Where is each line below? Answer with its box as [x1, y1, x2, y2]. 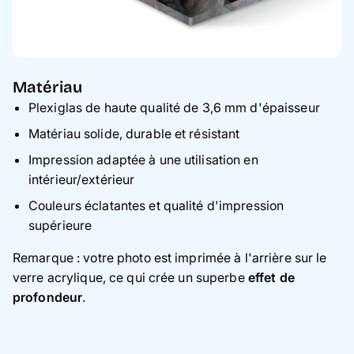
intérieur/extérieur [28, 171, 135, 188]
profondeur [13, 289, 83, 306]
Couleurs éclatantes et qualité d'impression [28, 198, 284, 214]
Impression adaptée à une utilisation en [28, 152, 258, 168]
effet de [247, 269, 295, 286]
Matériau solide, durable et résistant [28, 126, 240, 142]
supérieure [28, 217, 92, 234]
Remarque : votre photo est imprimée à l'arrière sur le [13, 250, 327, 266]
